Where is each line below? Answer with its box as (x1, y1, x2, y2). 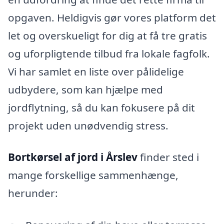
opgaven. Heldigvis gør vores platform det (8, 10, 216, 24)
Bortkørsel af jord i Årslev (8, 150, 137, 164)
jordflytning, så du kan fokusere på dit (8, 100, 195, 114)
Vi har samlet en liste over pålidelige (8, 64, 184, 78)
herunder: (8, 186, 58, 200)
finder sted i (137, 150, 199, 164)
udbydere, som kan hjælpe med (8, 82, 163, 96)
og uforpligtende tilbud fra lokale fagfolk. (8, 46, 210, 60)
